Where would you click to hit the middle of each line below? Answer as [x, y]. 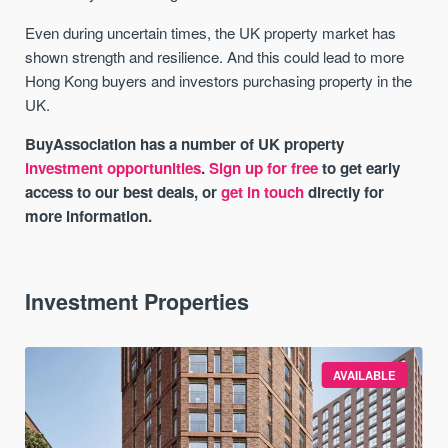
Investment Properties [137, 301]
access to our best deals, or [123, 191]
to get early [359, 167]
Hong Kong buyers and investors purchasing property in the [219, 80]
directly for [344, 191]
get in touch [263, 191]
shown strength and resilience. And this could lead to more [215, 56]
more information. [89, 215]
